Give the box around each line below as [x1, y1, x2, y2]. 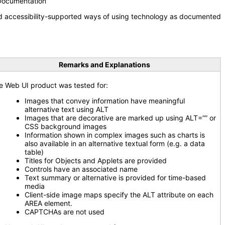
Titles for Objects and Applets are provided [25, 156, 167, 165]
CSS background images [25, 122, 106, 131]
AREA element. [25, 199, 72, 207]
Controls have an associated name [25, 165, 138, 173]
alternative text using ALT [25, 105, 108, 114]
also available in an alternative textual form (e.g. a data [25, 139, 205, 148]
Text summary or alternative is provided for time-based [25, 173, 206, 182]
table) [25, 148, 44, 156]
